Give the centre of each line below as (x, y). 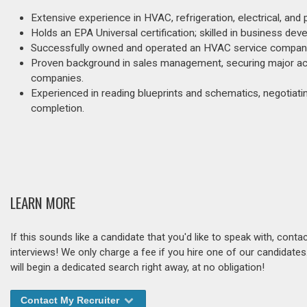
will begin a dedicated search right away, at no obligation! (137, 268)
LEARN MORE (43, 203)
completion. (58, 108)
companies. (57, 78)
